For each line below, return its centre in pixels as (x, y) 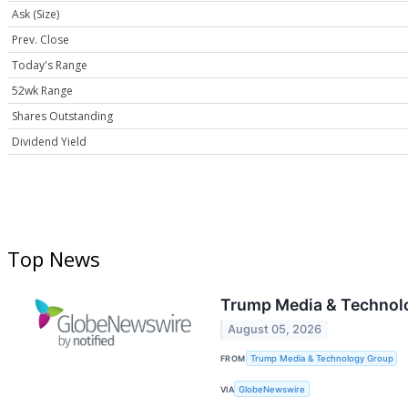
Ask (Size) (36, 15)
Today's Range (50, 66)
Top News (54, 259)
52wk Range (42, 91)
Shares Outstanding (62, 117)
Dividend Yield (49, 142)
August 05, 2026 (275, 330)
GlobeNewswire (272, 389)
